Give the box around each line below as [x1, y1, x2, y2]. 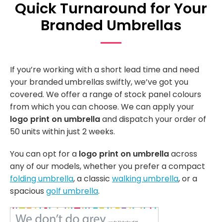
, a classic [73, 172, 112, 184]
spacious [10, 185, 46, 197]
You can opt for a [10, 148, 79, 160]
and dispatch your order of [100, 113, 206, 125]
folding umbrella [10, 172, 73, 184]
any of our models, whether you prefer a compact [10, 160, 205, 172]
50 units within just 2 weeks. [10, 125, 115, 137]
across [169, 148, 197, 160]
